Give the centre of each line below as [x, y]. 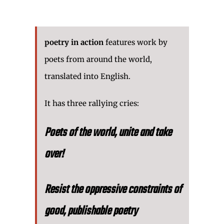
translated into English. [87, 76]
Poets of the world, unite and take [108, 132]
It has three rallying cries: [92, 103]
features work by [135, 42]
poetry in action [74, 42]
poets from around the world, [98, 59]
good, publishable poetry [91, 211]
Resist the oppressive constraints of [113, 190]
